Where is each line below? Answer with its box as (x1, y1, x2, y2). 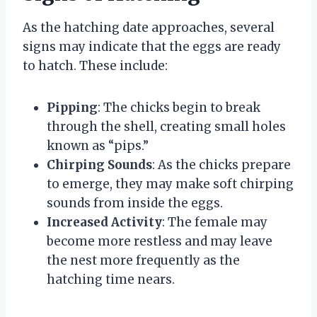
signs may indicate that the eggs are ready (23, 39, 281, 55)
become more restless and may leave (47, 234, 272, 250)
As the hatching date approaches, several (23, 20, 275, 36)
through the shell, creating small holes (47, 119, 286, 135)
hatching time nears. (47, 272, 175, 288)
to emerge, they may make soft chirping (47, 176, 294, 192)
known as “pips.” (47, 138, 149, 154)
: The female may (162, 214, 267, 231)
